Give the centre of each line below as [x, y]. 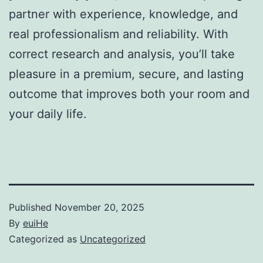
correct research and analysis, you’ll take [122, 54]
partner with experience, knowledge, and [123, 14]
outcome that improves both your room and [129, 94]
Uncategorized [113, 239]
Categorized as [44, 239]
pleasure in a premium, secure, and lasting [126, 74]
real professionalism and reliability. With [119, 34]
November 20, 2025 [100, 207]
